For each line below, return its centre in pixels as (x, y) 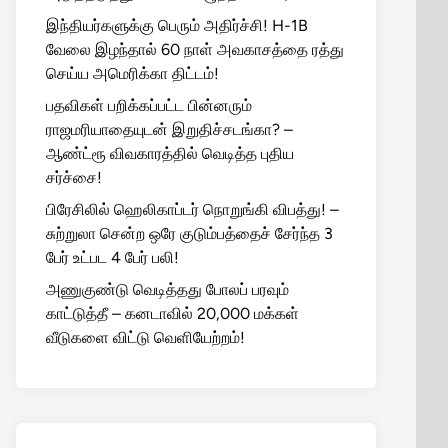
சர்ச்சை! (74, 177)
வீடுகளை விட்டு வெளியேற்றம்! (145, 337)
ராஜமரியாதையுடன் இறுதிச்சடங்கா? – (169, 129)
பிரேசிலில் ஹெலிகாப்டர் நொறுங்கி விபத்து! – (192, 209)
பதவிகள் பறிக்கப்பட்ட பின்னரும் (149, 105)
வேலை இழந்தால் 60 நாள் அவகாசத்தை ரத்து (195, 49)
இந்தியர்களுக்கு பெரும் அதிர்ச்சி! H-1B (177, 25)
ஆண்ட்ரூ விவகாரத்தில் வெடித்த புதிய (170, 153)
